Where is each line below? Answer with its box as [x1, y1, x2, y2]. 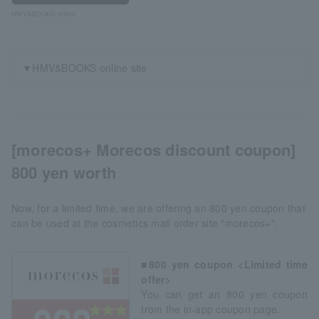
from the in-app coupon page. [141, 301, 281, 316]
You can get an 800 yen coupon [141, 286, 308, 301]
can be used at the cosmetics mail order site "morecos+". [11, 215, 278, 230]
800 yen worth [11, 160, 117, 184]
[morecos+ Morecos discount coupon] [11, 137, 296, 161]
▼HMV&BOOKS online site [22, 60, 147, 75]
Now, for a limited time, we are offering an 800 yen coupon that [11, 200, 305, 215]
